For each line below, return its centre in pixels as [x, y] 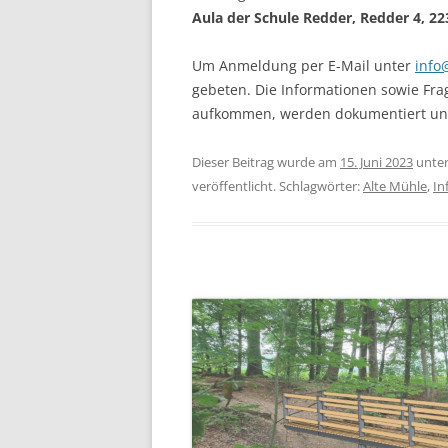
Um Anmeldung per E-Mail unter [303, 65]
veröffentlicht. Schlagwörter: [277, 186]
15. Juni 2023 [376, 162]
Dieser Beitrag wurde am [266, 162]
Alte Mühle [395, 186]
